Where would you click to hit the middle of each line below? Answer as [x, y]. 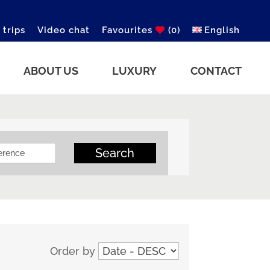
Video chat [63, 30]
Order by [72, 251]
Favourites [128, 30]
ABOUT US [51, 71]
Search [115, 153]
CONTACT [216, 71]
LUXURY [134, 71]
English [222, 30]
